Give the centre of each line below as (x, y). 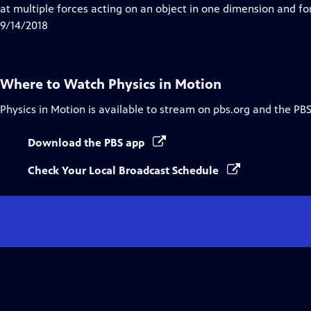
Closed (101, 8)
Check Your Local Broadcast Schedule (125, 170)
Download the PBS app (87, 143)
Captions (107, 25)
